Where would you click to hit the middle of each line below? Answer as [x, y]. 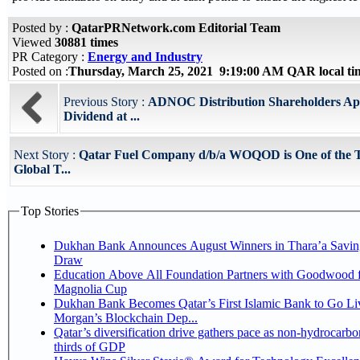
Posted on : [40, 71]
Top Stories [50, 211]
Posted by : [42, 28]
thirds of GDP [90, 346]
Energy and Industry [145, 57]
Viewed [33, 42]
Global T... [42, 169]
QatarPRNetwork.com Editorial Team [176, 28]
